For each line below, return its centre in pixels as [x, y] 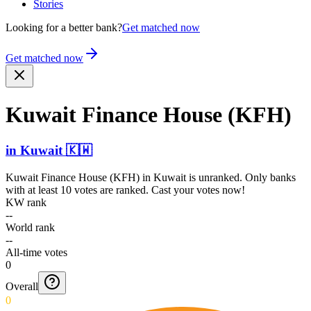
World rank [30, 227]
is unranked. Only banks [241, 177]
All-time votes [36, 252]
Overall [22, 286]
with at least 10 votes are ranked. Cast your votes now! [125, 190]
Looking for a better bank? [64, 27]
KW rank [26, 202]
